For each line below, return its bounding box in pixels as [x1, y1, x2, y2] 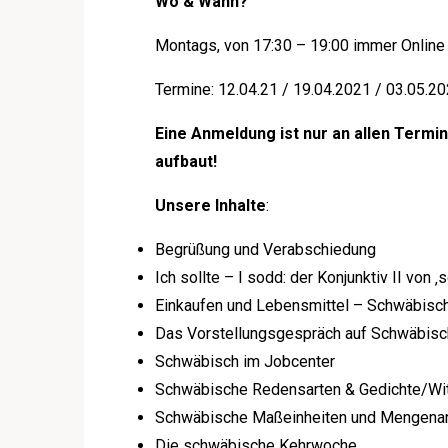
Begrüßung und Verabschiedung [155, 240, 377, 260]
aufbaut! [155, 152, 218, 172]
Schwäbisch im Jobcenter [155, 352, 336, 372]
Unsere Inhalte [155, 196, 267, 216]
